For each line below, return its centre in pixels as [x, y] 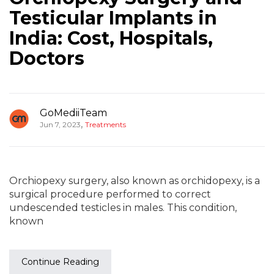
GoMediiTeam [73, 113]
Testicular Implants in [113, 18]
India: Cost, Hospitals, [111, 38]
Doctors [47, 58]
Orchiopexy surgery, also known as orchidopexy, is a [135, 181]
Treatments [106, 124]
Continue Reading [60, 262]
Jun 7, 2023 [60, 124]
